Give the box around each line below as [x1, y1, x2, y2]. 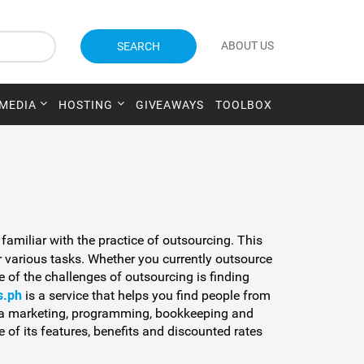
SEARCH [117, 40, 160, 53]
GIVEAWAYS [135, 98, 204, 111]
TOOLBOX [214, 98, 273, 111]
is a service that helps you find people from [22, 288, 271, 303]
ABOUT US [221, 39, 274, 52]
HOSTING [58, 98, 113, 111]
